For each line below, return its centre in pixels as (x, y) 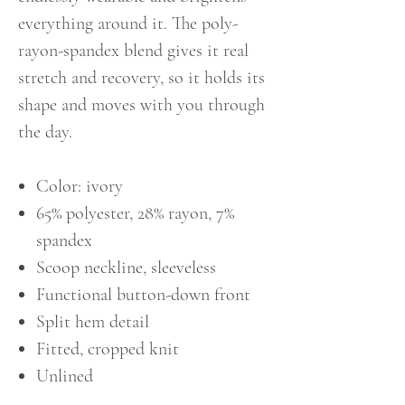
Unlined (65, 376)
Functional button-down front (143, 295)
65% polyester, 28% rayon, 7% (135, 213)
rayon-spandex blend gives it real (133, 51)
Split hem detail (93, 322)
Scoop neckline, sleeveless (126, 268)
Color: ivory (80, 186)
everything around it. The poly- (128, 24)
